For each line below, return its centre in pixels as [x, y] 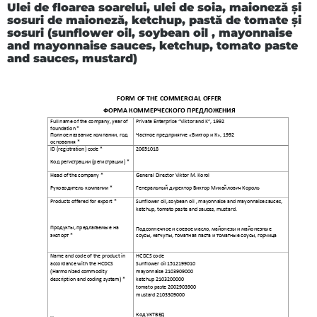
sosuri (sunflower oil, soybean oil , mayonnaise [150, 33]
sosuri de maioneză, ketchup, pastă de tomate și [154, 20]
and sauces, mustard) [72, 58]
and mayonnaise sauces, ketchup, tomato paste [152, 45]
